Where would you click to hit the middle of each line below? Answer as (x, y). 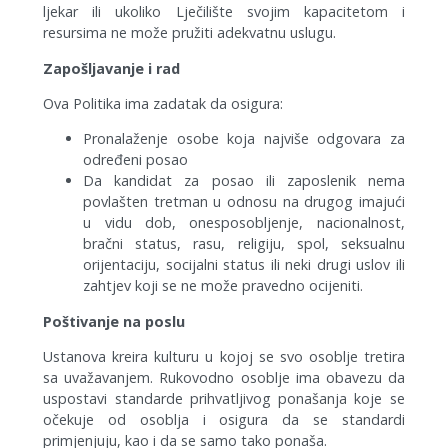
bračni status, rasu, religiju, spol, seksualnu (244, 244)
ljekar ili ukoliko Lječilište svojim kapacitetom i (224, 12)
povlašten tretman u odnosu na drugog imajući (244, 202)
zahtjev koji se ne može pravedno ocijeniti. (223, 286)
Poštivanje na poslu (114, 321)
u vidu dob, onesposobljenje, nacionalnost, (244, 223)
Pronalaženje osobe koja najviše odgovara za (244, 139)
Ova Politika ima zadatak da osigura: (163, 103)
